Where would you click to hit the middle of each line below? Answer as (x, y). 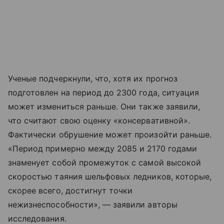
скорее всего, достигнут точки (70, 190)
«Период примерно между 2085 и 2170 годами (102, 148)
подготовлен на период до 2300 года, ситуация (104, 92)
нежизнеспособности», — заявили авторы (93, 204)
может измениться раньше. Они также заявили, (104, 106)
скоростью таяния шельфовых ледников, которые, (110, 176)
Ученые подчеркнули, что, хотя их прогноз (93, 78)
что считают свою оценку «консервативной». (99, 120)
